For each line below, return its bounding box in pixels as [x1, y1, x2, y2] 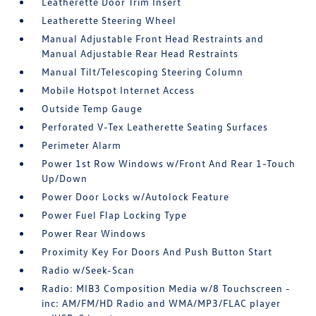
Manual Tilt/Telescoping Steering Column [42, 66, 244, 78]
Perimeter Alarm [42, 139, 122, 151]
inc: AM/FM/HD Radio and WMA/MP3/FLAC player [42, 297, 281, 309]
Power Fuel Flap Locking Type [42, 209, 188, 221]
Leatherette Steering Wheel [42, 14, 177, 26]
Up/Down [42, 172, 88, 184]
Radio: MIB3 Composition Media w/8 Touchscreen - [42, 282, 291, 294]
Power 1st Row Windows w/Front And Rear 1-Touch [42, 157, 296, 169]
